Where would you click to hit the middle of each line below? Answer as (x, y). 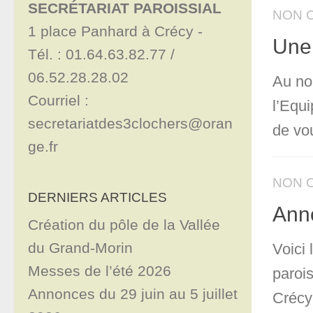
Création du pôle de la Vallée (124, 225)
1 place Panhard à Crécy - (117, 31)
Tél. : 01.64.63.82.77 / (101, 54)
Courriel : (58, 101)
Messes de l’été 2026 (100, 271)
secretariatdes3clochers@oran (130, 124)
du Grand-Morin (80, 248)
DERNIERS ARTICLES (97, 197)
